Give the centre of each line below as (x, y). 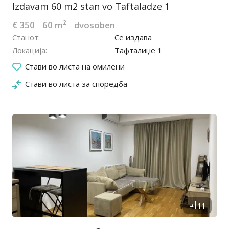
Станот (25, 38)
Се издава (133, 38)
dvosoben (95, 25)
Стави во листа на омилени (75, 67)
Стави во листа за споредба (76, 84)
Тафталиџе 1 (138, 50)
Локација (29, 50)
